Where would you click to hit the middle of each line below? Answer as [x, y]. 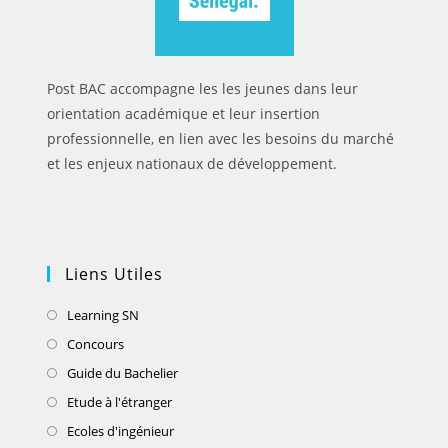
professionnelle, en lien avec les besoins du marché [221, 138]
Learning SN [103, 314]
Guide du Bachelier [123, 372]
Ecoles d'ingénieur [121, 430]
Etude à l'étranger [120, 401]
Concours [96, 343]
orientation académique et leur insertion [184, 113]
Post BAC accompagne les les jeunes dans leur [203, 88]
